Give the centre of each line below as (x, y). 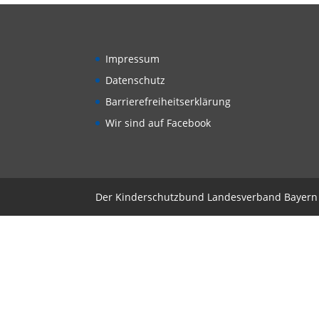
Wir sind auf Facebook (158, 122)
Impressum (133, 58)
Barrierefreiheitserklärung (168, 101)
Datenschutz (136, 80)
